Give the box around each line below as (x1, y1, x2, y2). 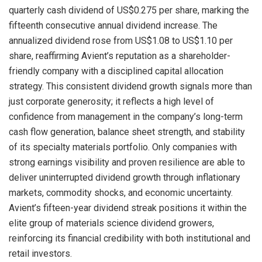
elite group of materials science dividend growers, (9, 218, 214, 229)
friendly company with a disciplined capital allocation (9, 65, 223, 77)
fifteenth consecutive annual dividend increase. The (9, 20, 218, 32)
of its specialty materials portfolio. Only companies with (9, 142, 237, 153)
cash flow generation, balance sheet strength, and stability (9, 126, 245, 138)
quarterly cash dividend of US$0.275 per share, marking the (9, 5, 249, 16)
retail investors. (9, 248, 72, 260)
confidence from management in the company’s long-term (9, 111, 243, 123)
